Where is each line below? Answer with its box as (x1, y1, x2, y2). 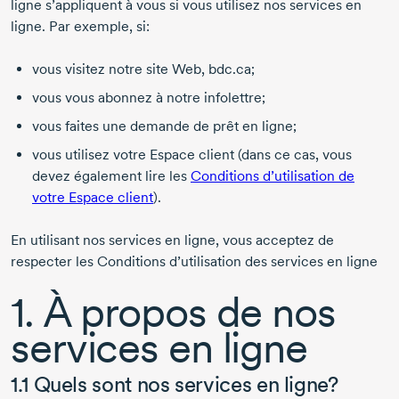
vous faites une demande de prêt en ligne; (32, 118, 297, 135)
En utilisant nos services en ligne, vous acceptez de (11, 232, 334, 249)
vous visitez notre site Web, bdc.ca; (32, 61, 255, 78)
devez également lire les (32, 167, 191, 185)
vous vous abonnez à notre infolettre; (32, 89, 265, 107)
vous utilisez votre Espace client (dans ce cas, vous (32, 146, 352, 164)
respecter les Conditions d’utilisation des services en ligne (11, 253, 378, 271)
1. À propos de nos (11, 286, 336, 338)
